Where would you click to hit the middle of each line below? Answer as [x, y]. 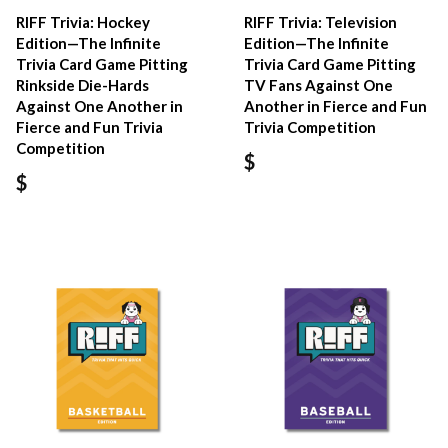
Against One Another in [99, 105]
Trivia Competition [310, 126]
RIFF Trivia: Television [321, 21]
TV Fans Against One [319, 84]
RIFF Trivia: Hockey [83, 21]
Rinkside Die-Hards [82, 84]
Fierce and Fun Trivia [89, 126]
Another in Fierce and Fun [336, 105]
